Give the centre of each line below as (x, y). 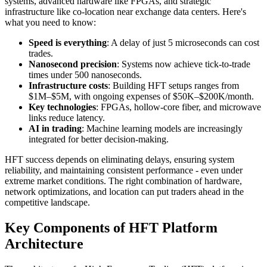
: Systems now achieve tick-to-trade (184, 64)
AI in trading (55, 128)
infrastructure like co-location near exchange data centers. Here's (125, 11)
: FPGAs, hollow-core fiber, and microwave (178, 107)
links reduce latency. (67, 117)
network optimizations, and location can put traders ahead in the (124, 191)
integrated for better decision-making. (99, 139)
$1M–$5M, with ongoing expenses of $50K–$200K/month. (141, 96)
